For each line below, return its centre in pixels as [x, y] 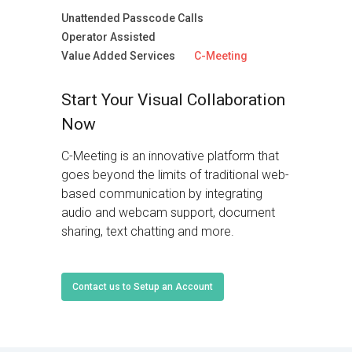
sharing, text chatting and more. [147, 232]
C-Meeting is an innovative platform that [170, 156]
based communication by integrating [161, 194]
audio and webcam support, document [168, 213]
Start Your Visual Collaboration [173, 100]
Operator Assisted [108, 37]
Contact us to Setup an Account [142, 287]
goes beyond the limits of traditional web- [175, 175]
